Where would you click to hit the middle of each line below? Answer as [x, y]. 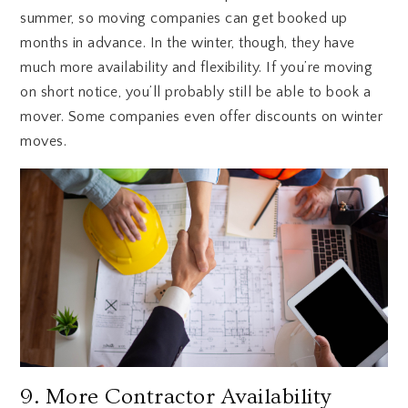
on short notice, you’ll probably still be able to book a [196, 92]
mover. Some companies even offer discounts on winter [202, 117]
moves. [44, 142]
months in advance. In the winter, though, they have [188, 43]
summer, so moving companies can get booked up [184, 19]
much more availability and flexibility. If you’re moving [197, 68]
